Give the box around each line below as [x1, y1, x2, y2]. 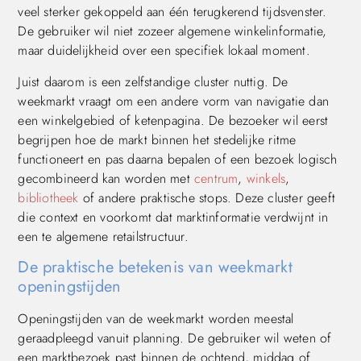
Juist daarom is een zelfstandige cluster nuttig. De [18, 72, 288, 91]
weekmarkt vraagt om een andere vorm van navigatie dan [18, 91, 329, 110]
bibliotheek [18, 188, 79, 207]
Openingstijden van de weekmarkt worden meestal [18, 309, 294, 328]
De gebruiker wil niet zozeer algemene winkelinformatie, [18, 22, 327, 41]
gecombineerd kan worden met [18, 168, 194, 188]
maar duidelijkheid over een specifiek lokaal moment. [18, 41, 310, 60]
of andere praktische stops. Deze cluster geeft [78, 188, 335, 207]
